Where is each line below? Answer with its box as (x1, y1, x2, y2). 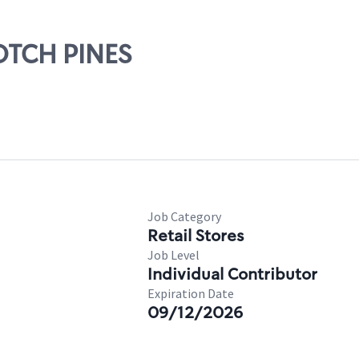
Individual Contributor (147, 264, 317, 284)
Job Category (147, 208, 221, 224)
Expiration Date (147, 285, 234, 301)
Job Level (147, 247, 200, 263)
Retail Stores (147, 225, 244, 246)
